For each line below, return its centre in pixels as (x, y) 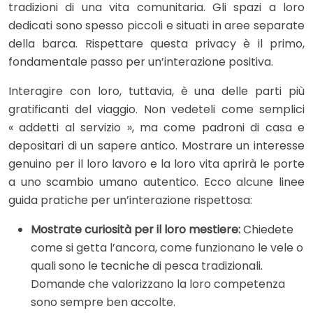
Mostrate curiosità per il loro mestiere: (136, 229)
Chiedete (267, 229)
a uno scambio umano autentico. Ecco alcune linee (156, 182)
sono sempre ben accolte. (103, 302)
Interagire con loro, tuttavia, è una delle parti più (156, 91)
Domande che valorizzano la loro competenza (158, 284)
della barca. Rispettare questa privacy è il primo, (156, 43)
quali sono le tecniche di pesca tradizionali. (147, 265)
